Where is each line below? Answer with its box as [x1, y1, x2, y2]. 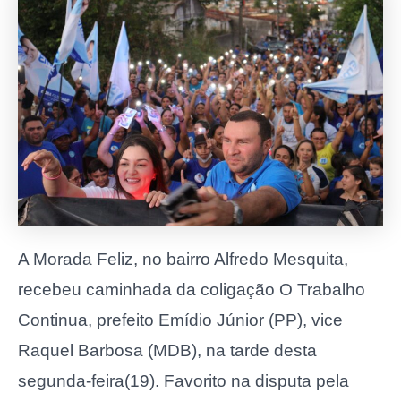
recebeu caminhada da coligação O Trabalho [18, 280, 365, 300]
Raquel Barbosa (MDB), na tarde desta [18, 341, 317, 361]
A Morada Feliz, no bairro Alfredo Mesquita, [18, 250, 348, 269]
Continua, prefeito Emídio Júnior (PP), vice [18, 311, 343, 330]
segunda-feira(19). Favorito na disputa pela [18, 371, 349, 391]
